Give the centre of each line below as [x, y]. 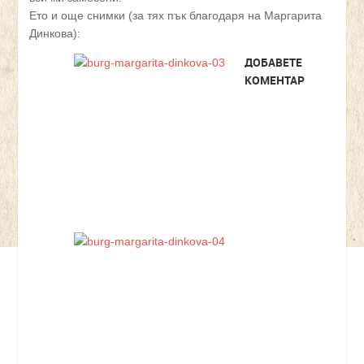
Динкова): [55, 33]
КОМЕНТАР [275, 80]
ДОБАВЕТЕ [273, 62]
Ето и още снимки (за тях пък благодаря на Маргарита [175, 15]
